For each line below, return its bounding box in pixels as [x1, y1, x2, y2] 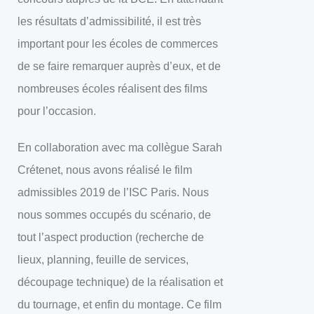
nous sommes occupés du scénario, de [18, 209, 211, 221]
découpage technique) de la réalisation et [18, 276, 223, 288]
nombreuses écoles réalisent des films [18, 83, 207, 95]
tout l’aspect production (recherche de [18, 231, 204, 243]
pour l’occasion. [18, 105, 96, 117]
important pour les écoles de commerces [18, 38, 218, 50]
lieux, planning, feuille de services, [18, 254, 189, 266]
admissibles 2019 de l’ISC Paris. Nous [18, 186, 209, 198]
